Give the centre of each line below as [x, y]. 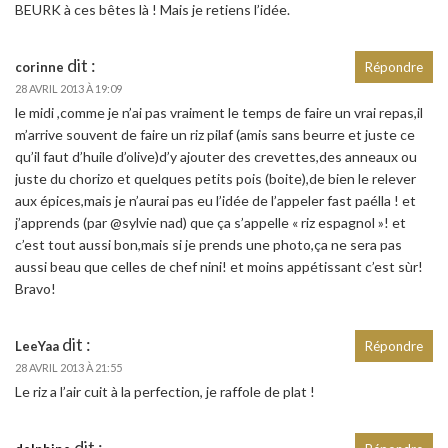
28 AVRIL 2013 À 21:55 [68, 367]
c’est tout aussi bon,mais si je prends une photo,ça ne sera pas [208, 244]
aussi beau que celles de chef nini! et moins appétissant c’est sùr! [219, 266]
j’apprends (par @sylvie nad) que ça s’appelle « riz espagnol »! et [210, 222]
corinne [39, 66]
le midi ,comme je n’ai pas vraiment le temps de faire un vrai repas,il [219, 112]
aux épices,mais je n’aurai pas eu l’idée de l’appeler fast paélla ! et [215, 200]
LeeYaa [37, 345]
